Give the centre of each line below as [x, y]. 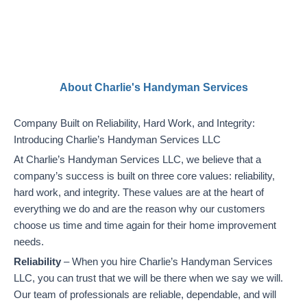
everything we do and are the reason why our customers [139, 209]
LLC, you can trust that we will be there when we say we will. [148, 278]
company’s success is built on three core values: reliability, [144, 176]
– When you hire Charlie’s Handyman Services [167, 261]
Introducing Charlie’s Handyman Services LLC [117, 139]
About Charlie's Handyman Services [153, 87]
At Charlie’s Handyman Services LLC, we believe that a [137, 159]
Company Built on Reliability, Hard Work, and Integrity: [134, 123]
